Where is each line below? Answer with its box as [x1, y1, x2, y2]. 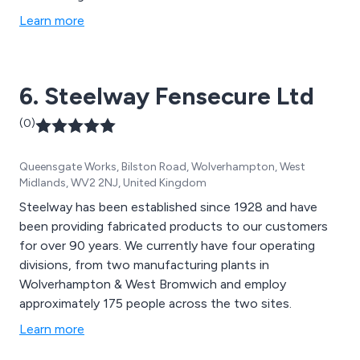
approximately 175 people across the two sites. [19, 296, 292, 312]
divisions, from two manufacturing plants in [19, 257, 269, 273]
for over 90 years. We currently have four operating [19, 238, 315, 254]
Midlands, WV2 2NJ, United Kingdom [19, 176, 207, 190]
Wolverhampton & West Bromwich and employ [19, 276, 286, 292]
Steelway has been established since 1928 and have [19, 199, 317, 215]
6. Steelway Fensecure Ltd [19, 81, 314, 112]
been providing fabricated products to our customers [19, 219, 328, 235]
